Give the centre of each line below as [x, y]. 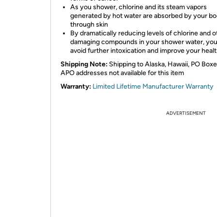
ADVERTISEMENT [186, 113]
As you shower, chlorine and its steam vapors [139, 7]
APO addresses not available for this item [122, 73]
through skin [89, 24]
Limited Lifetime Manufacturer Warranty [153, 86]
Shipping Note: [84, 64]
